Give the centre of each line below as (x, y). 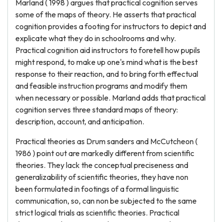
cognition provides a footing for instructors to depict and (111, 26)
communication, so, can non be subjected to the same (106, 201)
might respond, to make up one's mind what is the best (107, 62)
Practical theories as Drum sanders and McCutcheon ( (107, 141)
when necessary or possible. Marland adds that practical (111, 98)
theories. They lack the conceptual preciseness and (102, 165)
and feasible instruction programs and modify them (101, 86)
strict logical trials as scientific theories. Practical (97, 213)
